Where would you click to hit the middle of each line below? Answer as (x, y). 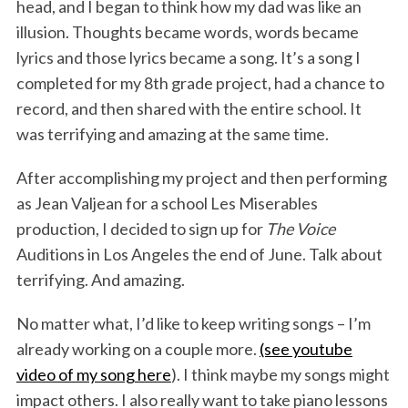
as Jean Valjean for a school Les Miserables (167, 204)
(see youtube (306, 349)
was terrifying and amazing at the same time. (173, 134)
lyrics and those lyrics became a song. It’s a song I (188, 58)
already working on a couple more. (138, 349)
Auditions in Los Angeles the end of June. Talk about (199, 255)
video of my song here (93, 375)
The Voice (300, 229)
